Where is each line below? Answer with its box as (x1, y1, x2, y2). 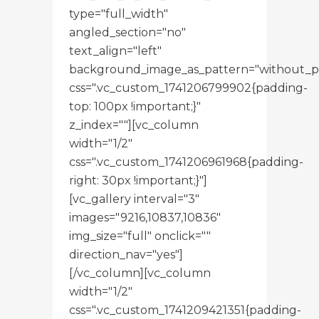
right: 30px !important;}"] (69, 173, 207, 187)
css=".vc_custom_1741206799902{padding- (69, 80, 308, 95)
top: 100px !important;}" (69, 99, 201, 113)
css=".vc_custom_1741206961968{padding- (69, 155, 303, 169)
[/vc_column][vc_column (69, 266, 211, 280)
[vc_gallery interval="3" (69, 192, 199, 206)
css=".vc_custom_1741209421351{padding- (69, 303, 301, 317)
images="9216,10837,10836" (69, 210, 221, 224)
